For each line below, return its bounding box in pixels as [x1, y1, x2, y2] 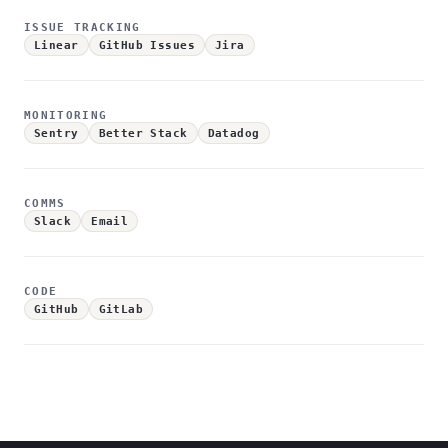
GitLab [98, 303, 144, 315]
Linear [34, 39, 79, 51]
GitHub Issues [98, 39, 195, 51]
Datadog [207, 127, 260, 139]
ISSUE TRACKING [24, 21, 141, 34]
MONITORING [24, 109, 108, 122]
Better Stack [98, 127, 188, 139]
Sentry [34, 127, 79, 139]
